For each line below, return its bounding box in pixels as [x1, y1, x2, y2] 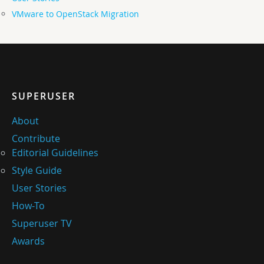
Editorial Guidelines [12, 146, 98, 160]
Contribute [12, 132, 60, 146]
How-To [12, 199, 45, 213]
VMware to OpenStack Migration [12, 8, 139, 20]
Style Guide [12, 164, 62, 177]
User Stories [12, 181, 67, 195]
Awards [12, 235, 45, 248]
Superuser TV [12, 217, 72, 230]
